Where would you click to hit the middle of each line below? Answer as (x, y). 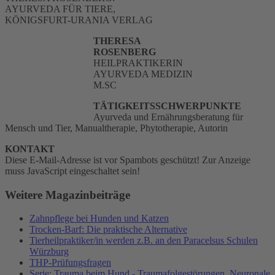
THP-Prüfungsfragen (70, 263)
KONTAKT (30, 149)
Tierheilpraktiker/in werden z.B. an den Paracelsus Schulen (144, 241)
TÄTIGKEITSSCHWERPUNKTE (167, 106)
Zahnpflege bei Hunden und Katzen (99, 219)
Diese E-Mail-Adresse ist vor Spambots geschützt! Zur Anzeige (128, 160)
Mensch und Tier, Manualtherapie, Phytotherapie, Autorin (116, 128)
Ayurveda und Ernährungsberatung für (168, 117)
